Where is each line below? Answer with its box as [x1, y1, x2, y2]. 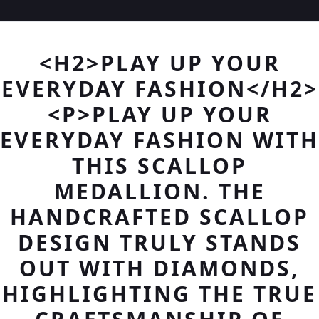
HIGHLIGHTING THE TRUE [2, 279, 317, 308]
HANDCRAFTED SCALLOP [10, 202, 309, 231]
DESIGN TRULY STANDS [18, 228, 301, 257]
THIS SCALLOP [72, 151, 247, 180]
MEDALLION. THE [53, 177, 266, 206]
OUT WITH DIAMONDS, [19, 253, 300, 283]
